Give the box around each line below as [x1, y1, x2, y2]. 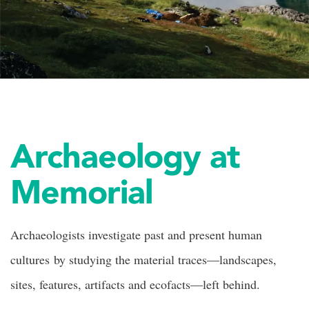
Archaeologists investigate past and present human [10, 226, 262, 243]
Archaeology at [10, 135, 240, 176]
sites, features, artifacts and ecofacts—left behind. [10, 276, 260, 292]
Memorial [10, 171, 152, 212]
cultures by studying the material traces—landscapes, [10, 251, 277, 268]
